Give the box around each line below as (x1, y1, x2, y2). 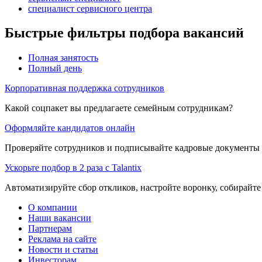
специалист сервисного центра (28, 3, 152, 13)
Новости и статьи (28, 244, 98, 255)
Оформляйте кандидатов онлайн (5, 123, 135, 133)
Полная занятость (28, 53, 98, 63)
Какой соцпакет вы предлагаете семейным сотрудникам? (5, 103, 233, 113)
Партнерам (28, 223, 72, 234)
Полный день (28, 63, 82, 74)
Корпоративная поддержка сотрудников (5, 83, 164, 94)
